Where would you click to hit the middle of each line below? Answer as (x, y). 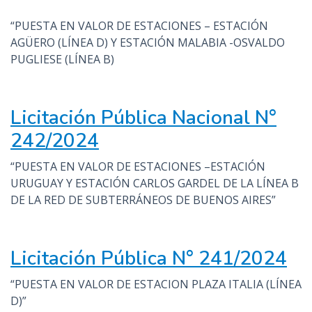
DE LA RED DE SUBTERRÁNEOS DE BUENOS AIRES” (143, 200)
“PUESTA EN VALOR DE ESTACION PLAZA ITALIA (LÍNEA (156, 284)
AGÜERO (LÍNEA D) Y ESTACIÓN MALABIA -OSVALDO (148, 42)
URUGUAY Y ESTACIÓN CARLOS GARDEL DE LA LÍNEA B (155, 183)
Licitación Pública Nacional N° (143, 118)
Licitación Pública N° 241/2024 (149, 258)
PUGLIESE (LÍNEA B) (62, 59)
